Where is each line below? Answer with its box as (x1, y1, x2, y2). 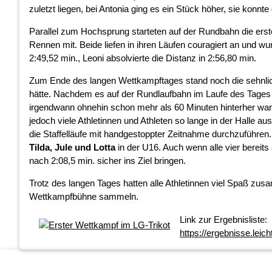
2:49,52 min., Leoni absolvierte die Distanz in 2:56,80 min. (29, 52, 256, 63)
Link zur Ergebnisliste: (180, 214, 267, 225)
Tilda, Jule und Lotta (29, 141, 115, 152)
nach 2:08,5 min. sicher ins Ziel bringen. (29, 155, 186, 166)
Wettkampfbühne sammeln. (29, 191, 138, 202)
